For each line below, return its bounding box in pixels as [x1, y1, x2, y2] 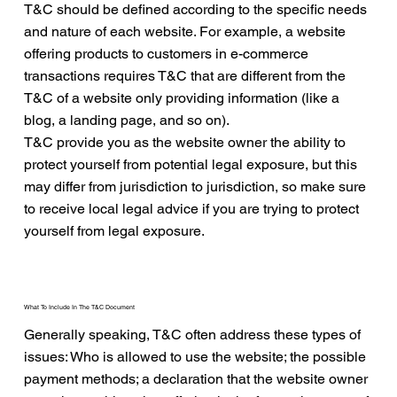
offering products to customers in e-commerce [24, 45, 309, 63]
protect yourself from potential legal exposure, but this [24, 156, 358, 174]
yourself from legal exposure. [24, 222, 206, 240]
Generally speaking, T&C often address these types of [24, 326, 362, 344]
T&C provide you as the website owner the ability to [24, 134, 346, 152]
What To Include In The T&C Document [24, 302, 136, 311]
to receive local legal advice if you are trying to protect [24, 200, 360, 218]
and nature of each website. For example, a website [24, 23, 346, 41]
